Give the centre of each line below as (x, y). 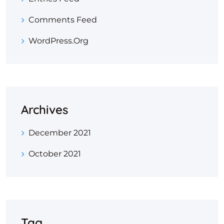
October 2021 (55, 154)
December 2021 (60, 133)
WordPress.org (58, 41)
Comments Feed (63, 20)
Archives (44, 109)
